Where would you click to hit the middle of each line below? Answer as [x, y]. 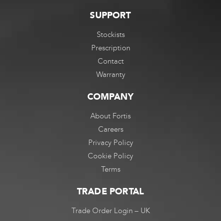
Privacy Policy [110, 143]
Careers [110, 129]
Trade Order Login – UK [110, 211]
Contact [110, 61]
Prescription [110, 48]
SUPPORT [110, 16]
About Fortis [110, 116]
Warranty [110, 75]
